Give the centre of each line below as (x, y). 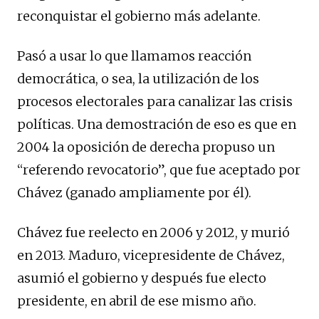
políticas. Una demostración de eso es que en (157, 124)
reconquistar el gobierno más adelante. (139, 16)
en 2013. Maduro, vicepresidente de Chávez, (151, 255)
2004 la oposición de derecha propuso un (146, 147)
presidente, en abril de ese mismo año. (137, 300)
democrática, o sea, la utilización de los (138, 78)
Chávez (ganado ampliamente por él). (134, 192)
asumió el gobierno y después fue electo (142, 278)
